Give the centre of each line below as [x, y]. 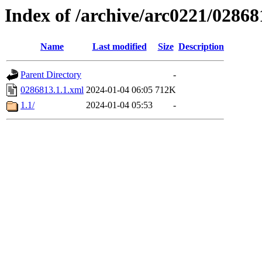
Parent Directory [51, 75]
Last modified [119, 47]
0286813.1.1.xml [52, 90]
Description [201, 47]
